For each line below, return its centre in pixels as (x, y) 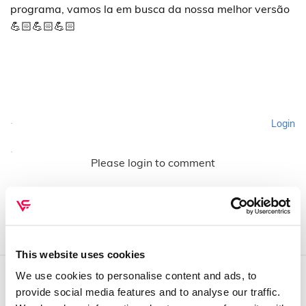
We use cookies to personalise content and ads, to (136, 275)
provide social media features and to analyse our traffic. (148, 292)
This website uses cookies (81, 254)
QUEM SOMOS (77, 292)
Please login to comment (153, 162)
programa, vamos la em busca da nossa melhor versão (150, 9)
